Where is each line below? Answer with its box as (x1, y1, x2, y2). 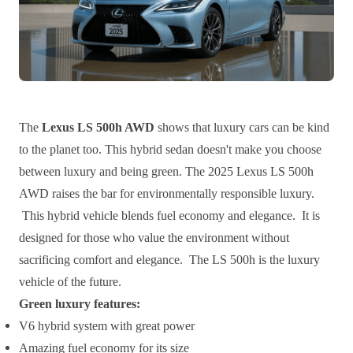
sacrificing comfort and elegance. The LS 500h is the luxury (19, 253, 320, 267)
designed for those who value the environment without (19, 231, 289, 245)
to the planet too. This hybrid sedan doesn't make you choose (19, 143, 321, 157)
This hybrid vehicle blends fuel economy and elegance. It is (19, 209, 320, 223)
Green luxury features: (19, 297, 140, 311)
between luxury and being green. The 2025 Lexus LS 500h (19, 165, 314, 179)
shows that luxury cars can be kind (154, 121, 329, 135)
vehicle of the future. (19, 275, 121, 289)
